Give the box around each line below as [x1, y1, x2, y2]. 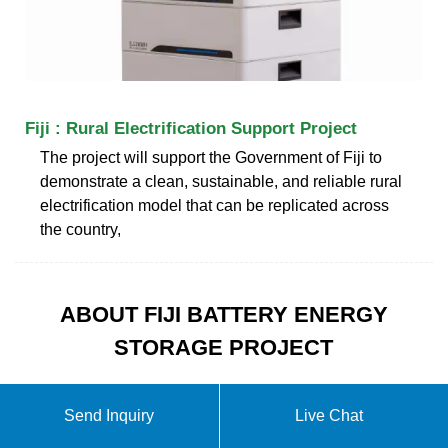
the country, [40, 220, 121, 238]
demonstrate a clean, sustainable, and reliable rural [40, 172, 402, 190]
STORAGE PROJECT [114, 334, 334, 360]
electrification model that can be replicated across [40, 196, 389, 214]
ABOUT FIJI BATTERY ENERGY [59, 301, 388, 327]
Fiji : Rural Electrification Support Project [25, 118, 357, 138]
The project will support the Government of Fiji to [40, 148, 382, 166]
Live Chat [295, 407, 364, 424]
